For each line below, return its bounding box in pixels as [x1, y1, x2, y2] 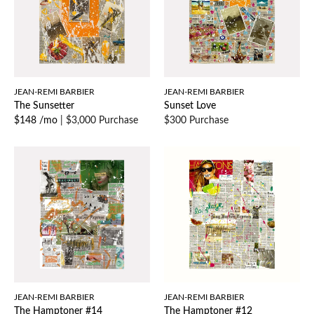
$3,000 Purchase [66, 116, 138, 126]
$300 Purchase [164, 116, 228, 126]
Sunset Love [164, 101, 216, 111]
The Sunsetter [14, 101, 74, 111]
